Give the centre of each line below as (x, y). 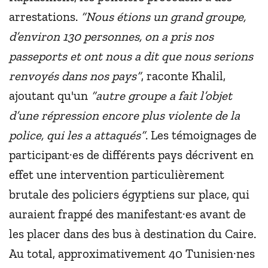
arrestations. (45, 17)
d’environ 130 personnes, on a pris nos (111, 36)
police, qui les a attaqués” (77, 135)
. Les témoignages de (201, 135)
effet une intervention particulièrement (117, 175)
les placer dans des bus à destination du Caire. (133, 234)
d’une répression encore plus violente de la (124, 115)
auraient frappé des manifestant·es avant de (127, 214)
